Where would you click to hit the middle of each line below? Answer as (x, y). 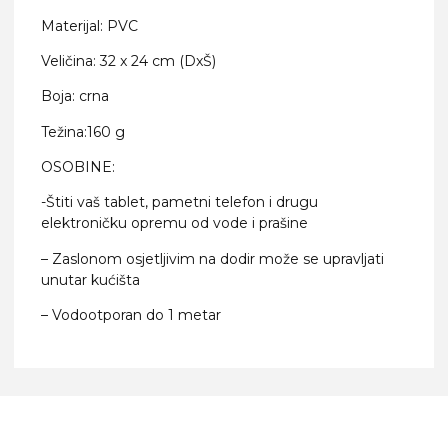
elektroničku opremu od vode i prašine (174, 223)
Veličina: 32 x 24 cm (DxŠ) (128, 60)
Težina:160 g (83, 131)
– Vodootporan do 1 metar (131, 315)
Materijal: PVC (89, 25)
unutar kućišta (90, 279)
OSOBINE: (78, 167)
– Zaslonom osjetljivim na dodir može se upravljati (212, 258)
